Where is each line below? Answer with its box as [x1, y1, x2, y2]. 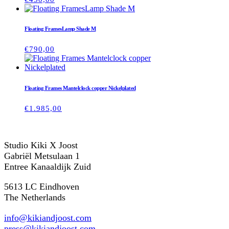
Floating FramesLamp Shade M [25, 26, 96, 32]
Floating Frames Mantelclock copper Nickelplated [25, 85, 136, 91]
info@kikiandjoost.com [4, 212, 91, 223]
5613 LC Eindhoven [4, 181, 79, 192]
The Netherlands [4, 192, 65, 203]
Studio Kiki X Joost [4, 140, 78, 150]
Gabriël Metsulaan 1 [4, 150, 80, 161]
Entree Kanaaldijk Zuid [4, 161, 91, 172]
